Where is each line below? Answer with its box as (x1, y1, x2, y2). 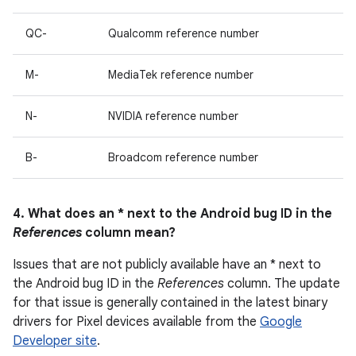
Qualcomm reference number (108, 26, 259, 41)
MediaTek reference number (108, 68, 253, 82)
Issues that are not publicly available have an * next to (13, 257, 321, 273)
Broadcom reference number (108, 150, 258, 164)
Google (260, 314, 302, 330)
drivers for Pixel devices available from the (13, 314, 260, 330)
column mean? (82, 225, 176, 241)
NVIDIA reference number (108, 109, 238, 123)
